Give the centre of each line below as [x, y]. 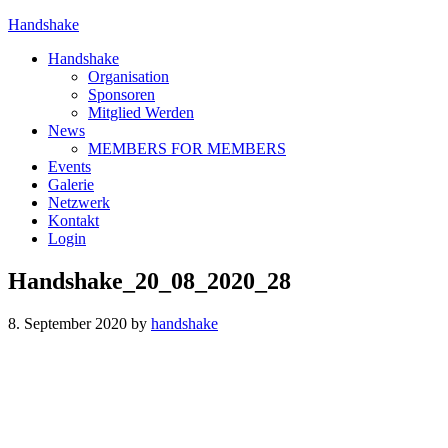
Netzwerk [79, 202]
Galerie [71, 184]
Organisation [128, 76]
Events [69, 166]
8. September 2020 [67, 323]
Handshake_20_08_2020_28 [149, 280]
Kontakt [73, 220]
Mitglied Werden [141, 112]
